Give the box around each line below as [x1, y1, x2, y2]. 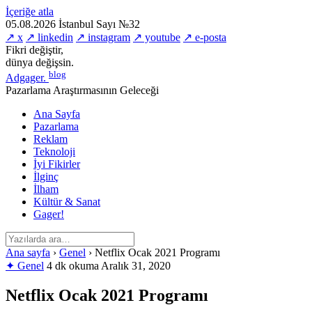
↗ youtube [133, 31, 180, 43]
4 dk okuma [47, 260, 99, 272]
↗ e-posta [183, 31, 226, 43]
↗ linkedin [26, 31, 73, 43]
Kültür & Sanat [33, 196, 100, 208]
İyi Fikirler [33, 158, 80, 171]
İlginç [33, 171, 58, 183]
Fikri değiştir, [6, 44, 63, 56]
